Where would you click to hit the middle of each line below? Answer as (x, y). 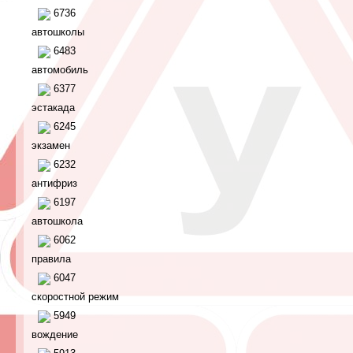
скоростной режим (75, 297)
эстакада (53, 108)
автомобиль (60, 70)
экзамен (51, 145)
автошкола (57, 221)
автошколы (58, 32)
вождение (55, 334)
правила (51, 259)
